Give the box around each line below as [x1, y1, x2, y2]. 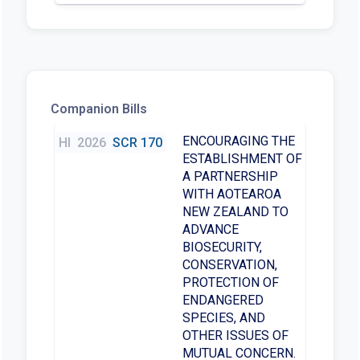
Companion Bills [50, 101, 147, 117]
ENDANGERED [182, 292, 264, 309]
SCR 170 [112, 135, 162, 151]
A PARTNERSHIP [182, 169, 278, 185]
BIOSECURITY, [182, 239, 262, 256]
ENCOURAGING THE [182, 133, 295, 149]
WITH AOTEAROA [182, 186, 281, 202]
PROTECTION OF [182, 275, 279, 291]
